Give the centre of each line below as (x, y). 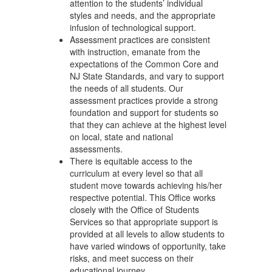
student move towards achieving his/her (146, 185)
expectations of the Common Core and (144, 64)
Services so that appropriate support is (144, 222)
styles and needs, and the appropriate (143, 15)
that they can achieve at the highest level (148, 124)
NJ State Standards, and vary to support (147, 76)
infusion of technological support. (133, 27)
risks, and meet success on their (132, 258)
